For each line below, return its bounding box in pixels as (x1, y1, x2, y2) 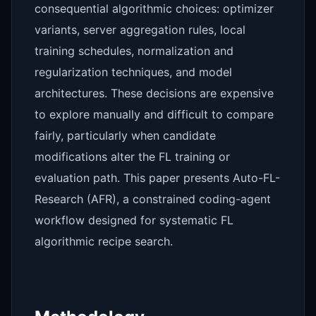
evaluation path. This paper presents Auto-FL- (35, 170, 280, 185)
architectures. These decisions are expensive (35, 85, 274, 100)
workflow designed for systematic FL (35, 212, 233, 227)
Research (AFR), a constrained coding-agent (35, 191, 271, 206)
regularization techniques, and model (35, 64, 232, 79)
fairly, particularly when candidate (35, 128, 216, 142)
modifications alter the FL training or (35, 149, 230, 164)
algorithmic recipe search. (35, 233, 173, 248)
